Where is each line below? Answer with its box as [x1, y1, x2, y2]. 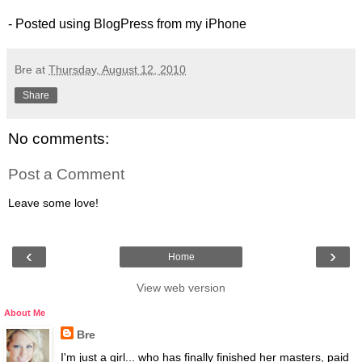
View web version [137, 281, 225, 295]
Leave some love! [8, 196, 99, 210]
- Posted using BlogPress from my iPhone [8, 17, 246, 32]
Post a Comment [8, 165, 124, 183]
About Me [4, 308, 45, 318]
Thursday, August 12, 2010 [48, 63, 186, 77]
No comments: [8, 130, 109, 148]
